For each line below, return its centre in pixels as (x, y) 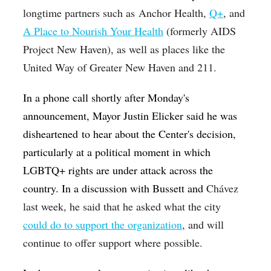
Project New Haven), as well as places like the (124, 49)
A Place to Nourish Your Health (93, 31)
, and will (203, 225)
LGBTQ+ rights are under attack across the (118, 170)
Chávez (223, 188)
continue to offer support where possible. (113, 243)
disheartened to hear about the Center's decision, (130, 134)
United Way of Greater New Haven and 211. (120, 67)
